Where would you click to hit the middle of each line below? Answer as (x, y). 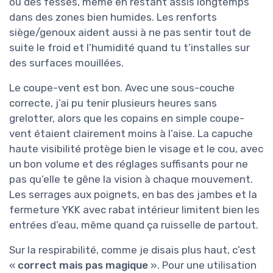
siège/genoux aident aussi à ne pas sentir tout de (130, 32)
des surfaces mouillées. (66, 63)
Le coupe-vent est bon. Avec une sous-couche (122, 88)
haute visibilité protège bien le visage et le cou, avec (136, 149)
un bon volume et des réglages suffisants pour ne (129, 164)
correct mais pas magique (83, 265)
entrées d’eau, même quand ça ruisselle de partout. (134, 225)
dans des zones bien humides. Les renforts (113, 17)
